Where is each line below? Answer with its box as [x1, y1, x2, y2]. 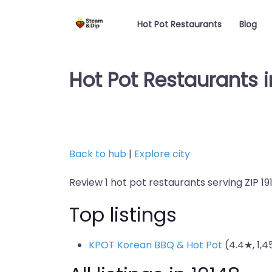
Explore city [134, 147, 190, 161]
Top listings [69, 201, 177, 228]
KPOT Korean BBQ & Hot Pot [89, 238, 222, 252]
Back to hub [69, 147, 126, 161]
